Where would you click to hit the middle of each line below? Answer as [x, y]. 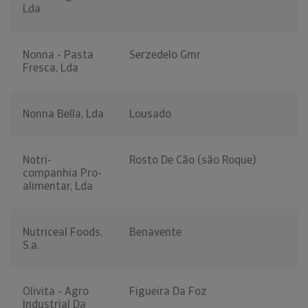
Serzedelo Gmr [165, 55]
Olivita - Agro [56, 291]
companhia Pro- [62, 173]
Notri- [37, 160]
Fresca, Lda [51, 68]
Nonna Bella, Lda [63, 114]
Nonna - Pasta [58, 55]
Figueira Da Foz [168, 291]
